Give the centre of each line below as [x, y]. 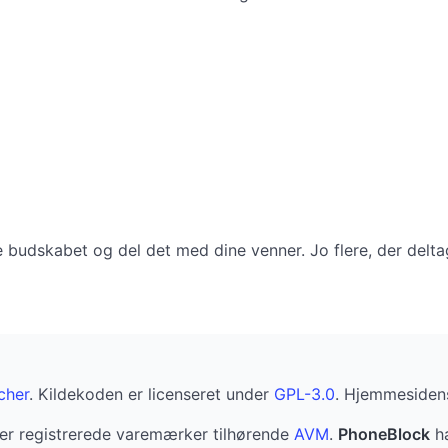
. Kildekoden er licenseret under [151, 393]
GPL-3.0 [304, 393]
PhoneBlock [383, 433]
